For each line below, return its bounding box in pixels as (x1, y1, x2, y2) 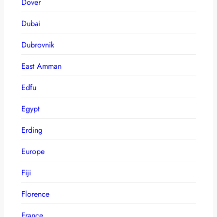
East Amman (21, 60, 62, 72)
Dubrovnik (21, 39, 54, 50)
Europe (21, 145, 45, 157)
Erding (21, 124, 43, 136)
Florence (21, 188, 49, 200)
